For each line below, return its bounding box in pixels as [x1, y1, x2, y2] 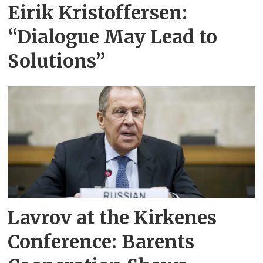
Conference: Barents [8, 230, 195, 254]
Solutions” [8, 49, 106, 73]
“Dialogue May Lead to [8, 25, 218, 49]
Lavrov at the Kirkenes [8, 206, 217, 230]
